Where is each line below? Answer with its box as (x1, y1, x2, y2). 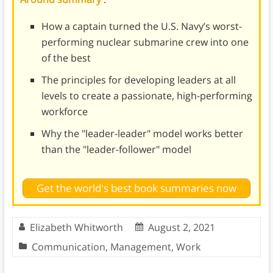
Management (110, 240, 171, 254)
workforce (41, 104, 88, 118)
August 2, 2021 (147, 221, 215, 235)
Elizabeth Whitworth (29, 221, 123, 235)
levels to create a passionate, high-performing (41, 88, 252, 102)
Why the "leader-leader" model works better (41, 126, 243, 140)
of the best (41, 51, 91, 65)
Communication (31, 240, 105, 254)
